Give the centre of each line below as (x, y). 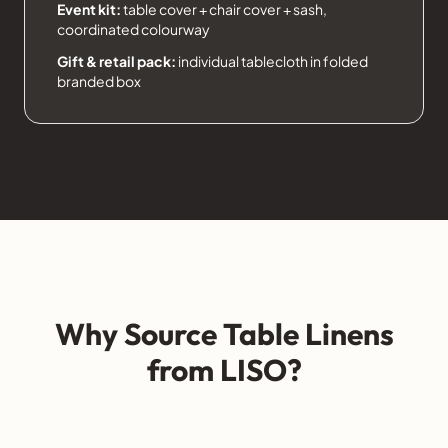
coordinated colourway (133, 29)
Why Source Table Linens (224, 334)
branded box (99, 81)
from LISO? (224, 370)
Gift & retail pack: (116, 61)
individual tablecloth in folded (272, 61)
